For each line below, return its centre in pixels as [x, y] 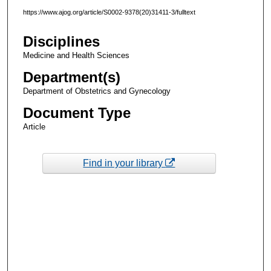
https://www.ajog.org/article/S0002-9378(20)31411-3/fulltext [109, 12]
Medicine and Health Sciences [76, 56]
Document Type [77, 113]
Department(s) [71, 77]
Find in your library [124, 163]
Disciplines [61, 42]
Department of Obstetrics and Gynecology [96, 91]
